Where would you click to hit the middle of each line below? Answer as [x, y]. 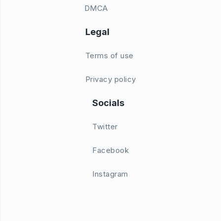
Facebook [110, 150]
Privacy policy [110, 79]
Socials [108, 103]
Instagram [110, 174]
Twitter [105, 127]
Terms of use [109, 55]
